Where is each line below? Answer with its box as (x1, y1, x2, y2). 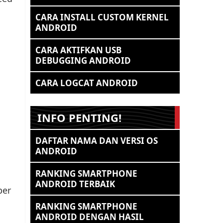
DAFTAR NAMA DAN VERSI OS (35, 135, 158, 146)
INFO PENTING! (37, 110, 121, 125)
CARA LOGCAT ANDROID (35, 77, 138, 89)
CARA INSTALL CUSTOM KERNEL (35, 11, 169, 23)
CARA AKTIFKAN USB (35, 44, 121, 56)
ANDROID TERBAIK (35, 178, 115, 190)
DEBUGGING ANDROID (35, 55, 131, 66)
